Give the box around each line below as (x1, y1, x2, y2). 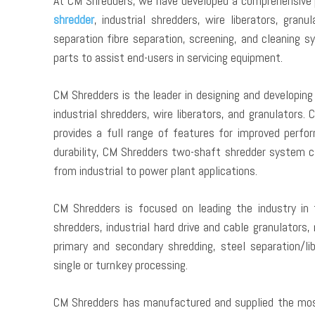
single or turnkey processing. (53, 257, 188, 274)
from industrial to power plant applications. (53, 162, 257, 179)
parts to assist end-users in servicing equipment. (53, 49, 283, 66)
